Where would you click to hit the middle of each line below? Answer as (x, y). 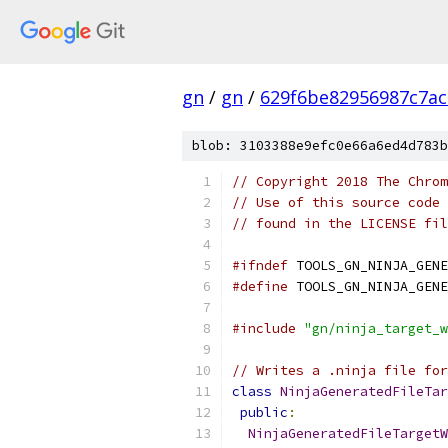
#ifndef (260, 265)
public (264, 412)
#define (260, 286)
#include (264, 328)
